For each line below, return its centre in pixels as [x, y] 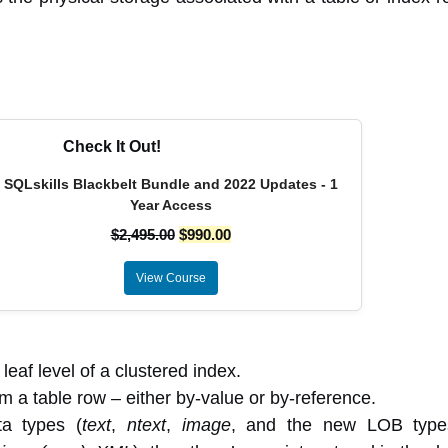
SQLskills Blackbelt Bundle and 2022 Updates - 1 [170, 184]
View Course [170, 278]
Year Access [170, 205]
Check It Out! [112, 146]
